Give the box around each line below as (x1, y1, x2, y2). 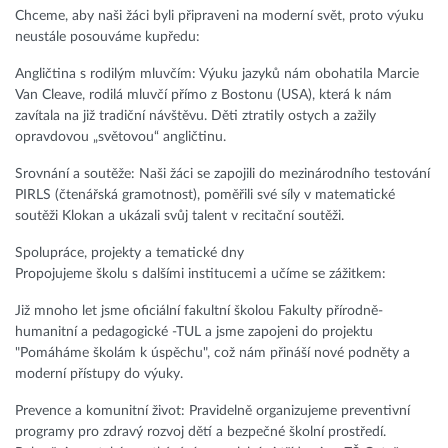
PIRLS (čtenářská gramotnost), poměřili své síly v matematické (15, 188, 395, 203)
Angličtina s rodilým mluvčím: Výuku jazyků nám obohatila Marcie (15, 67, 419, 82)
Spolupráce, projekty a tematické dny (15, 246, 244, 261)
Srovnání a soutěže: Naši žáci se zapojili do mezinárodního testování (15, 167, 430, 182)
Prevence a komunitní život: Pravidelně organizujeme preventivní (15, 404, 410, 419)
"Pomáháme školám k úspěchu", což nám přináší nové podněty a (15, 346, 410, 361)
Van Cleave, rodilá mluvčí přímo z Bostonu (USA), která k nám (15, 88, 392, 103)
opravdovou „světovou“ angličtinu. (15, 130, 226, 145)
